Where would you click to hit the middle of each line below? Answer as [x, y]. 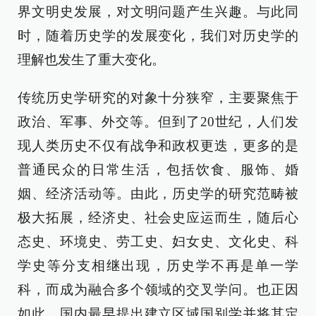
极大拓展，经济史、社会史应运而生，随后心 [158, 218]
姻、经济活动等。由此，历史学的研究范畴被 [158, 194]
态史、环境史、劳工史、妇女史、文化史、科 [158, 242]
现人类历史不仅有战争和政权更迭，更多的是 [158, 146]
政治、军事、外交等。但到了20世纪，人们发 [158, 122]
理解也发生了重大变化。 [91, 60]
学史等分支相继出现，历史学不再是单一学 [158, 266]
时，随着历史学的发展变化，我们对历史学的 [158, 36]
